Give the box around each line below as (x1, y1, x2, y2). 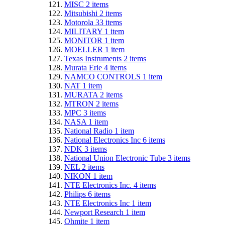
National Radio (64, 126, 115, 135)
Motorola (64, 18, 95, 27)
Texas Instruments (64, 54, 124, 63)
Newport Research (64, 207, 126, 216)
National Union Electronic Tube (64, 153, 168, 162)
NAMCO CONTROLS (64, 72, 143, 81)
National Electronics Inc (64, 135, 143, 144)
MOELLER (64, 45, 105, 54)
